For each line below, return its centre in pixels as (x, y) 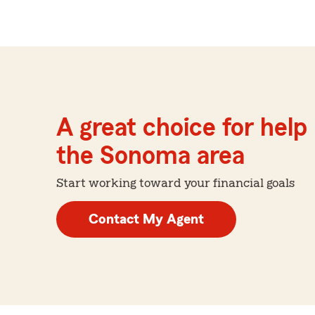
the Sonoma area (150, 156)
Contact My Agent (146, 219)
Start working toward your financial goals (175, 182)
